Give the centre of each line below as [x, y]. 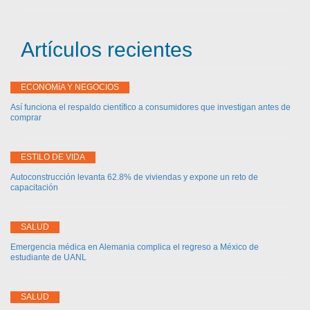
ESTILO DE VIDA [53, 157]
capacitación [34, 187]
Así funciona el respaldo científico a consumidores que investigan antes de [151, 107]
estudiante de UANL [48, 257]
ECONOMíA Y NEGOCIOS [70, 87]
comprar [26, 117]
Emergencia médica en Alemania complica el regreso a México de [135, 247]
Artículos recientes [107, 49]
